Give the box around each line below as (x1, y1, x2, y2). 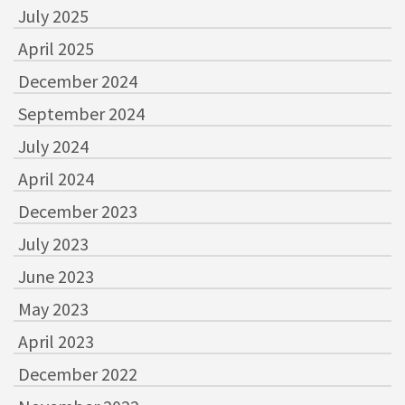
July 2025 (18, 5, 89, 27)
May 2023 (18, 297, 89, 320)
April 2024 (18, 167, 94, 190)
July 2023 (18, 232, 89, 255)
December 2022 (18, 363, 137, 385)
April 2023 (18, 330, 94, 353)
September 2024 (18, 102, 145, 125)
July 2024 (18, 135, 89, 157)
